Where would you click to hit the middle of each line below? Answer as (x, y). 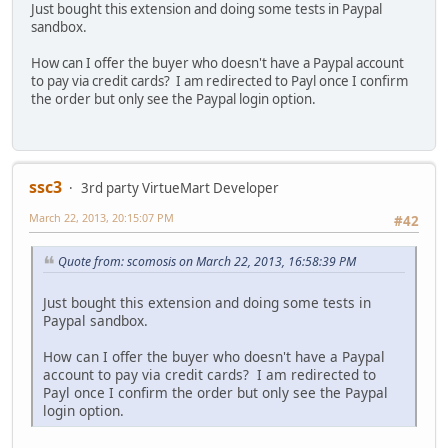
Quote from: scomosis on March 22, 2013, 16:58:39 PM (207, 262)
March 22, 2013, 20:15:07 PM (101, 217)
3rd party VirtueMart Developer (180, 187)
